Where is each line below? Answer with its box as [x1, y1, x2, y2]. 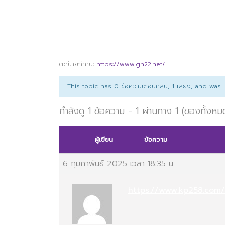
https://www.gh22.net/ [96, 60, 165, 69]
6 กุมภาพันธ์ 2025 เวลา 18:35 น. [63, 158, 175, 170]
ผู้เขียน [95, 135, 113, 144]
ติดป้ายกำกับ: [59, 60, 96, 69]
